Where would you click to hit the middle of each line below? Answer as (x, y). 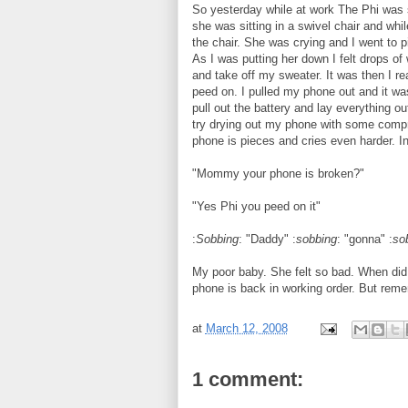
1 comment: (247, 379)
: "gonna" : (364, 239)
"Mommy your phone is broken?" (278, 173)
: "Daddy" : (267, 239)
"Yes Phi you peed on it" (256, 206)
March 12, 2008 (246, 329)
